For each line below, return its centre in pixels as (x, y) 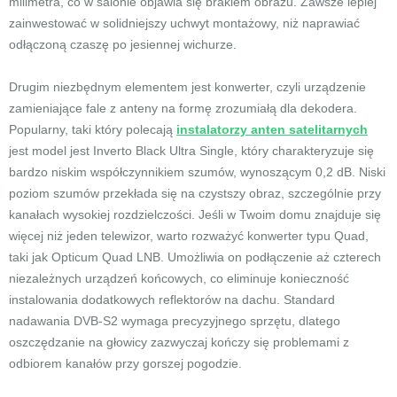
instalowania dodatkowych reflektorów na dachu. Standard (172, 300)
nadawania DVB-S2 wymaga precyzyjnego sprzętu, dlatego (175, 321)
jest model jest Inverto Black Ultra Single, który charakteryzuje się (191, 151)
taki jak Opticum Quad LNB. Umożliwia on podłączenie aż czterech (195, 257)
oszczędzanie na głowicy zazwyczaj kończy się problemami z (179, 342)
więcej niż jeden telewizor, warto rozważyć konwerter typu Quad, (189, 236)
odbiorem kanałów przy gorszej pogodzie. (125, 363)
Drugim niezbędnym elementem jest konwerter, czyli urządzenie (187, 87)
